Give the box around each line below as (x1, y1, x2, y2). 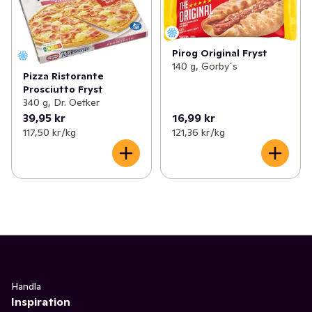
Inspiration (11, 294, 70, 309)
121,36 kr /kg (171, 125, 225, 139)
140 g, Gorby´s (171, 59, 237, 72)
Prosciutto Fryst (23, 82, 103, 95)
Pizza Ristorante (23, 69, 104, 82)
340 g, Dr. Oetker (23, 95, 100, 109)
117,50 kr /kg (23, 125, 76, 139)
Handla (11, 279, 41, 292)
